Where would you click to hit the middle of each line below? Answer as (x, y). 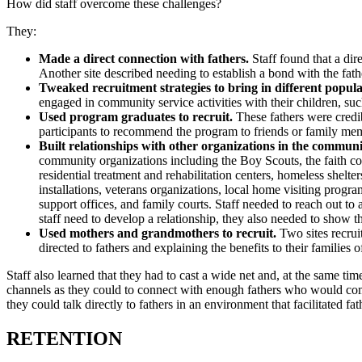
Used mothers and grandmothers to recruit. (158, 233)
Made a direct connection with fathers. (144, 58)
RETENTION (64, 338)
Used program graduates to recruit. (136, 116)
